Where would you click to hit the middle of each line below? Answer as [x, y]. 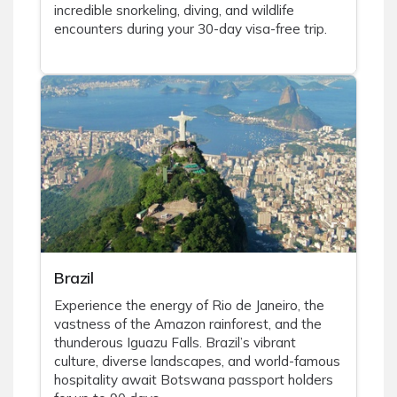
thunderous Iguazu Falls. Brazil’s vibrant [175, 343]
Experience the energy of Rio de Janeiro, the [189, 306]
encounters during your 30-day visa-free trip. [191, 29]
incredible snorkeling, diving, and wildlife [174, 11]
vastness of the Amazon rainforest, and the [188, 324]
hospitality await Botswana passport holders [194, 380]
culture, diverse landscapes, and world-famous [197, 362]
